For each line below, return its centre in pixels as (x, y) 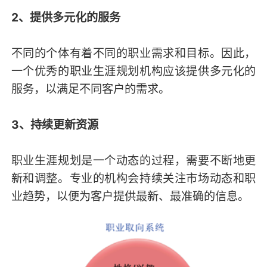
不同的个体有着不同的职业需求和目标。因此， (133, 53)
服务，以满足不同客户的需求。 (90, 89)
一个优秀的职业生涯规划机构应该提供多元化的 (133, 71)
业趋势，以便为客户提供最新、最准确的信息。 (130, 196)
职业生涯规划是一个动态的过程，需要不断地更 (133, 160)
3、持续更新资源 (55, 124)
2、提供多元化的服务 (66, 17)
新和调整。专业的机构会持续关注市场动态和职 (133, 178)
